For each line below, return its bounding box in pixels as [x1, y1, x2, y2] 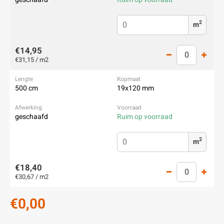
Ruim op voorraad [117, 111, 172, 122]
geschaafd [15, 111, 48, 122]
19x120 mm [117, 83, 154, 93]
